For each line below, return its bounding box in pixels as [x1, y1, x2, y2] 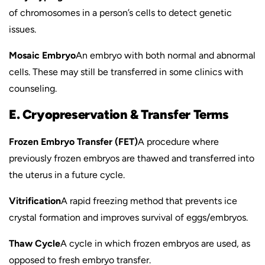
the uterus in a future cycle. [9, 169, 125, 180]
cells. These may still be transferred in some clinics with [9, 66, 243, 77]
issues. [9, 24, 36, 35]
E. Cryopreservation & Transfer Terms [9, 106, 229, 122]
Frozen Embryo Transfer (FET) [9, 136, 138, 147]
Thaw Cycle [9, 238, 60, 249]
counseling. [9, 83, 57, 94]
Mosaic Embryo [9, 50, 76, 61]
